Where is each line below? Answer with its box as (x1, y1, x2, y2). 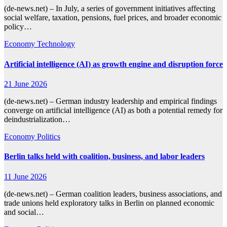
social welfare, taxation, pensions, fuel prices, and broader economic (4, 13, 221, 22)
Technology (37, 40, 75, 49)
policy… (4, 22, 32, 31)
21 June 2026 (4, 80, 47, 88)
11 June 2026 (4, 172, 47, 181)
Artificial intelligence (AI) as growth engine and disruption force (4, 59, 223, 68)
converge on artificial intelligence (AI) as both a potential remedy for (4, 106, 222, 115)
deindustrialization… (4, 115, 70, 124)
